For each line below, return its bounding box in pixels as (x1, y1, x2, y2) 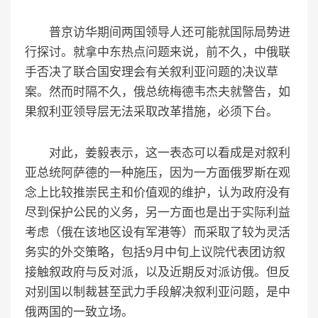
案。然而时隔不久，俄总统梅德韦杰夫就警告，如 (25, 82, 290, 99)
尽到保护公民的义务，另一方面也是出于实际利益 (25, 203, 290, 220)
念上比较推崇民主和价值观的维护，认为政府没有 (25, 183, 290, 200)
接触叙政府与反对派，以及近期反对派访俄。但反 (25, 263, 290, 280)
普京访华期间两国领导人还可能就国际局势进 (25, 23, 290, 40)
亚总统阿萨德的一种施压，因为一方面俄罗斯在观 (25, 163, 290, 180)
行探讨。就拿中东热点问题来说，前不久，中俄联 (25, 43, 290, 60)
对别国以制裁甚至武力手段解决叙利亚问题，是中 (25, 283, 290, 300)
